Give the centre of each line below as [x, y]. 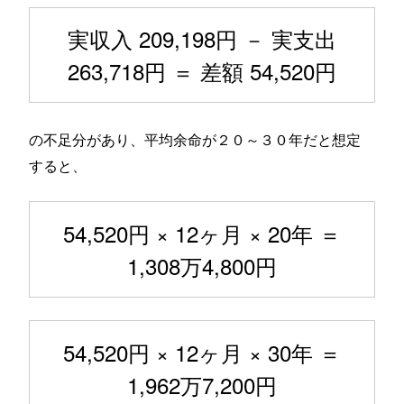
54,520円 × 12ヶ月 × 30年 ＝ [202, 352]
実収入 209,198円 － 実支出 [202, 38]
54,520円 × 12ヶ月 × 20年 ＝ [202, 233]
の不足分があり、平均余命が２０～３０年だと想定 [195, 138]
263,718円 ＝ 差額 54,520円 [202, 70]
